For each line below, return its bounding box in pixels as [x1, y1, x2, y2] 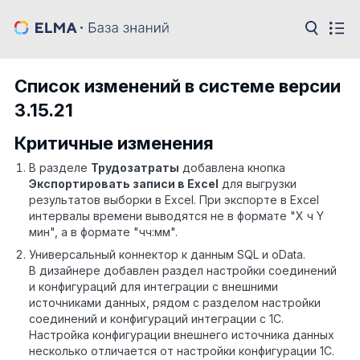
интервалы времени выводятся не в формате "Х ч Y [29, 208, 324, 223]
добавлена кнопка [179, 160, 285, 174]
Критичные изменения [14, 132, 214, 153]
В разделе [29, 160, 91, 174]
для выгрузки [219, 176, 297, 190]
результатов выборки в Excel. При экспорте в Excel [29, 192, 319, 207]
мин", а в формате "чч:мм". [29, 224, 178, 239]
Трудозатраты [91, 160, 179, 174]
